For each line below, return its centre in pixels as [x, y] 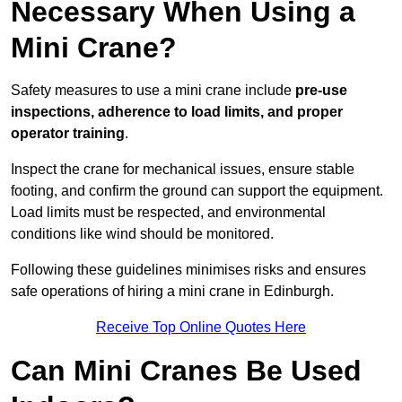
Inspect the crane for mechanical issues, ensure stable [183, 170]
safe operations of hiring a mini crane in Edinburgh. [172, 292]
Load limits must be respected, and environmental [168, 213]
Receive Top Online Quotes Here [201, 328]
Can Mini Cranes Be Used [186, 371]
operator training [68, 134]
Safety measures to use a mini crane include [153, 91]
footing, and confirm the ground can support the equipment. [197, 191]
